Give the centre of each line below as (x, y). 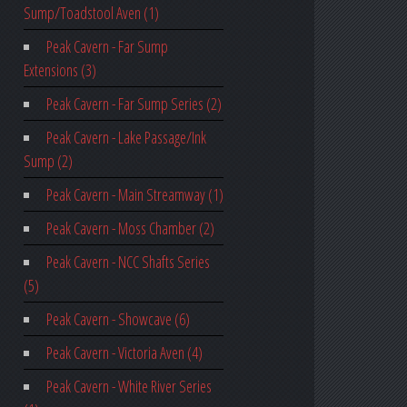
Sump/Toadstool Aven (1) (91, 13)
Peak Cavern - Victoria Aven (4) (124, 353)
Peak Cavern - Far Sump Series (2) (134, 104)
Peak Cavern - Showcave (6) (118, 319)
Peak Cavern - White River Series (129, 387)
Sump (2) (48, 161)
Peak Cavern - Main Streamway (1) (134, 195)
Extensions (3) (60, 70)
